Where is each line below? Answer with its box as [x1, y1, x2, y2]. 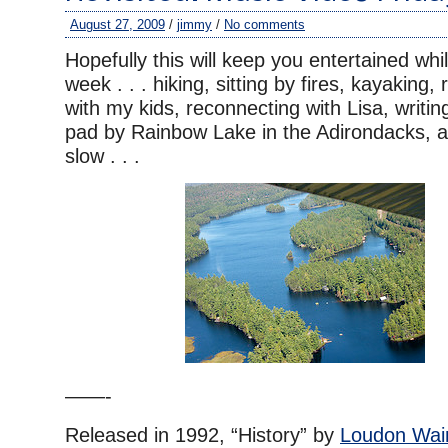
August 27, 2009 [70, 17, 165, 32]
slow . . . [65, 145, 140, 167]
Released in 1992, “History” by [65, 424, 340, 446]
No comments [224, 17, 305, 32]
